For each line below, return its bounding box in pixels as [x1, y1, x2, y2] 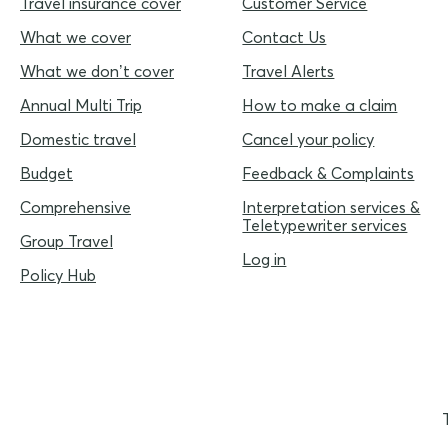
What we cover [20, 27, 131, 48]
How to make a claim [242, 95, 398, 116]
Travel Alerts [242, 61, 335, 82]
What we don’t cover [20, 61, 174, 82]
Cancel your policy [242, 129, 375, 150]
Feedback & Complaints [242, 163, 415, 184]
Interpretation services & [242, 197, 421, 218]
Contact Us [242, 27, 327, 48]
